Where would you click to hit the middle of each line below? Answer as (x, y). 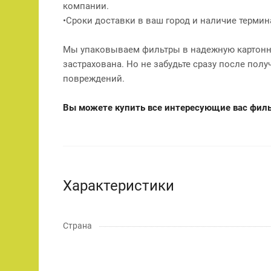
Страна (77, 225)
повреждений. (94, 78)
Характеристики (119, 185)
